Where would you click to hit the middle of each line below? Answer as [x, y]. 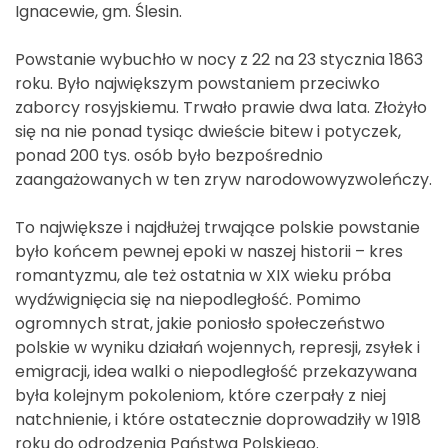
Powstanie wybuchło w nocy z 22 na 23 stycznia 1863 [219, 59]
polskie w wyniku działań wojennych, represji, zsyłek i [217, 347]
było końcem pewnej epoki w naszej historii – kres [209, 251]
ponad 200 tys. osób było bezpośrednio [169, 155]
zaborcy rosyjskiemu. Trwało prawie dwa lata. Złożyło [221, 107]
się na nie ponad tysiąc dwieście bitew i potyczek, [208, 131]
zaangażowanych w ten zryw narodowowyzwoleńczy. [223, 179]
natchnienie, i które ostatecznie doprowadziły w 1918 [218, 419]
